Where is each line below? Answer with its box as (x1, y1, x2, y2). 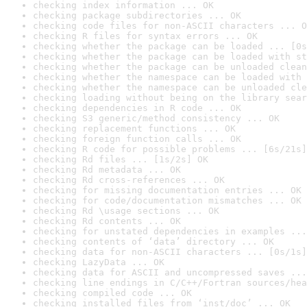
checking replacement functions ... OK (33, 123, 236, 134)
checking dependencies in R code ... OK (33, 103, 241, 113)
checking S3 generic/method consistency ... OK (33, 113, 280, 123)
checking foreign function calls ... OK (33, 134, 241, 144)
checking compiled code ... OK (33, 288, 192, 298)
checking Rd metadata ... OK (33, 164, 181, 175)
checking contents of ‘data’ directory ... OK (33, 236, 274, 247)
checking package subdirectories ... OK (33, 10, 241, 21)
